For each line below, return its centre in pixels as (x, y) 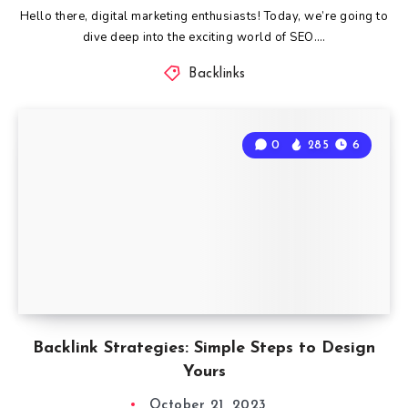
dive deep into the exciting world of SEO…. (204, 37)
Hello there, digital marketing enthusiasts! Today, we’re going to (204, 16)
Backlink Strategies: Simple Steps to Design (204, 348)
